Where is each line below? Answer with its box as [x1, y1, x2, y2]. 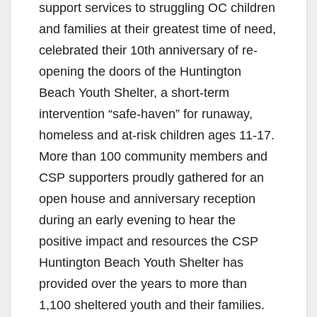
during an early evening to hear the [39, 212, 236, 227]
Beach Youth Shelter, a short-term [39, 85, 229, 100]
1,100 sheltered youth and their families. [39, 297, 265, 312]
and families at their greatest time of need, [39, 21, 276, 36]
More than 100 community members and [39, 149, 267, 163]
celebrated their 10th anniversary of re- [39, 42, 258, 57]
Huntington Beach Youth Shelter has [39, 255, 243, 270]
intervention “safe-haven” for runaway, [39, 106, 253, 121]
